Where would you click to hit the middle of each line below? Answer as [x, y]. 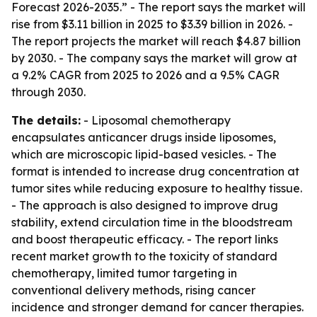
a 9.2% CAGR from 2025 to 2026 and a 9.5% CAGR [145, 75]
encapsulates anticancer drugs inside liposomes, [144, 137]
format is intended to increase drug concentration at [155, 171]
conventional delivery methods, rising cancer [133, 290]
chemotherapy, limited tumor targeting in [124, 273]
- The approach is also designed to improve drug [145, 205]
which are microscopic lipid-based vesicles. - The [144, 154]
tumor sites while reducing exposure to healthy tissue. [157, 188]
